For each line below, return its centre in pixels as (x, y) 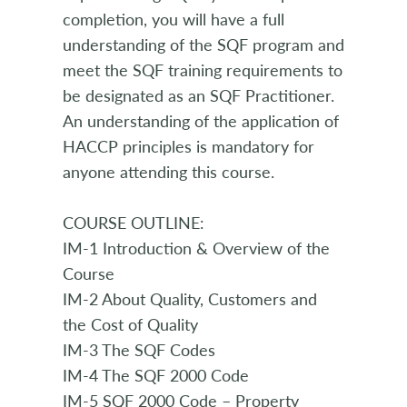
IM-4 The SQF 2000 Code (156, 375)
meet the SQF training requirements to (203, 70)
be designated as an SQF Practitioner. (199, 95)
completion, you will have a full (174, 19)
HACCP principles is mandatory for (189, 146)
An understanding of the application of (201, 121)
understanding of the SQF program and (203, 45)
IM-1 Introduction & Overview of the (196, 248)
